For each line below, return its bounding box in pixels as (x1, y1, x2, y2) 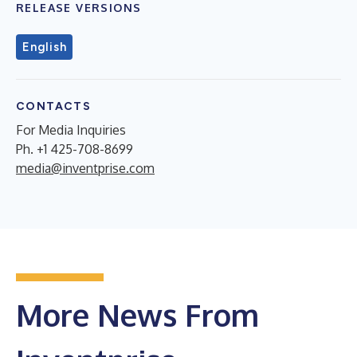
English (22, 39, 67, 54)
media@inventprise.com (16, 159, 155, 176)
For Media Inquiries (16, 121, 126, 138)
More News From (16, 295, 259, 334)
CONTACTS (16, 99, 92, 113)
